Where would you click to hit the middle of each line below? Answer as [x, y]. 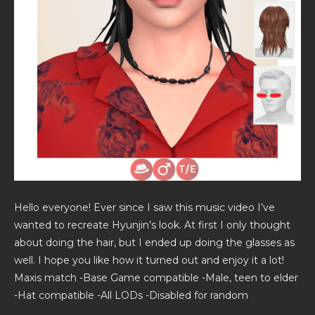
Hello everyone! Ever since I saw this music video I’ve [144, 207]
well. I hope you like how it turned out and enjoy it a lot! [149, 260]
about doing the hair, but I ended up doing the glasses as [154, 242]
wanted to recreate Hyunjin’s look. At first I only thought [152, 225]
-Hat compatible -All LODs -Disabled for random [131, 295]
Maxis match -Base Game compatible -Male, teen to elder [156, 277]
